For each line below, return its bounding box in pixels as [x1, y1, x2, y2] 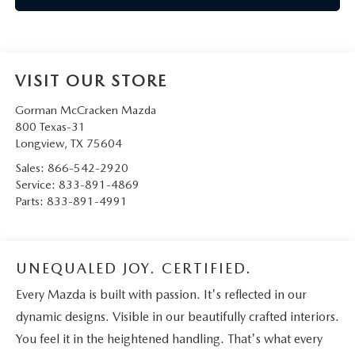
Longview [14, 136, 64, 151]
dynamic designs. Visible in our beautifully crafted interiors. [16, 309, 339, 325]
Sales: [14, 160, 48, 175]
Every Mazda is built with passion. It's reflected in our [16, 287, 307, 303]
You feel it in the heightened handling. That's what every [16, 331, 323, 347]
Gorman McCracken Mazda [14, 102, 156, 117]
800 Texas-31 [14, 119, 86, 134]
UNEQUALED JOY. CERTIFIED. [16, 260, 252, 277]
